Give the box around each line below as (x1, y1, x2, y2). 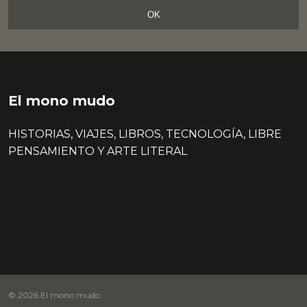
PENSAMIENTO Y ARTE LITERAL (8, 145, 187, 158)
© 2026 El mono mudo (8, 290, 100, 301)
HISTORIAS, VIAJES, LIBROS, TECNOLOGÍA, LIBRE (8, 127, 282, 141)
